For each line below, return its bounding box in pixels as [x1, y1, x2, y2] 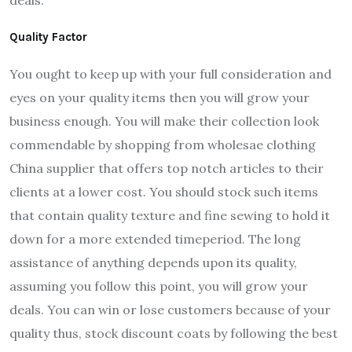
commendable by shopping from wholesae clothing [9, 136, 316, 152]
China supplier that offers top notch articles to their [9, 159, 324, 176]
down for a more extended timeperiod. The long [9, 230, 301, 247]
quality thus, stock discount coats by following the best [9, 324, 338, 341]
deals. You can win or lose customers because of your [9, 301, 331, 317]
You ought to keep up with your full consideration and [9, 65, 332, 82]
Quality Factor [9, 29, 87, 44]
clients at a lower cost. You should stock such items [9, 183, 318, 200]
